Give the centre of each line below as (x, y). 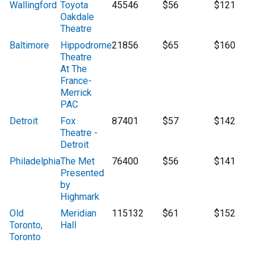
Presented (83, 173)
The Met (78, 161)
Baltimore (29, 46)
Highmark (80, 197)
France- (76, 81)
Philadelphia (35, 161)
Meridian (79, 214)
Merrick (76, 93)
